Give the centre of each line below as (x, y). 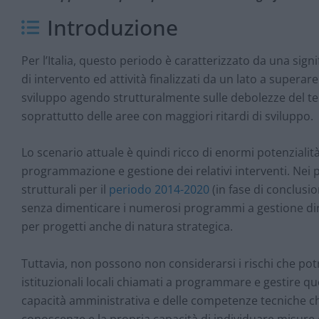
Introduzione (113, 27)
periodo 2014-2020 (159, 190)
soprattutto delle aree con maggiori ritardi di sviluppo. (167, 116)
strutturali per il (65, 190)
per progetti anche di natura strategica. (127, 227)
